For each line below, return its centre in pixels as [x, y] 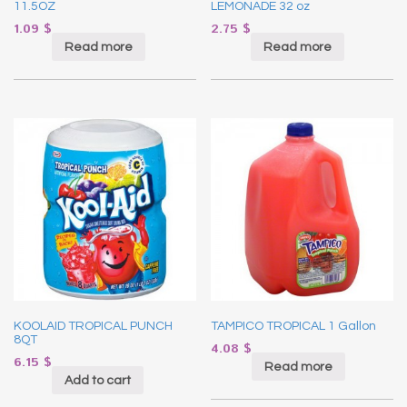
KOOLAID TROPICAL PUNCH [93, 326]
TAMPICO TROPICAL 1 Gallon [294, 326]
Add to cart [98, 380]
